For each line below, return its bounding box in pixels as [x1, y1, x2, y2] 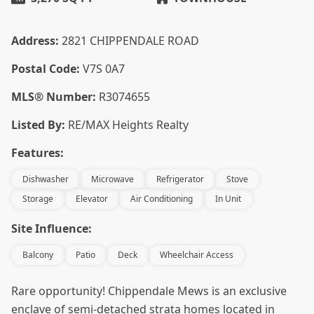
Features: [11, 145, 64, 161]
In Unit [215, 193, 241, 205]
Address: [11, 33, 59, 48]
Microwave [91, 173, 134, 185]
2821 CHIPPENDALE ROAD [62, 33, 199, 48]
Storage [22, 193, 53, 205]
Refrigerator [156, 173, 204, 185]
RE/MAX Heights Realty [68, 117, 189, 132]
